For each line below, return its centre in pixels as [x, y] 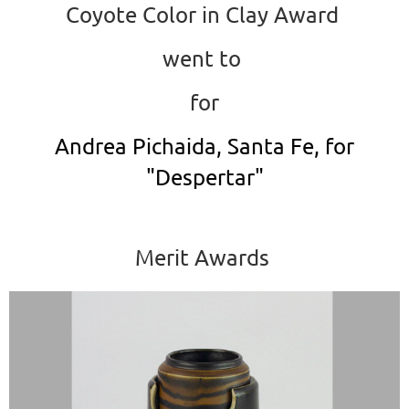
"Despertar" [204, 176]
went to [204, 58]
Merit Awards [204, 257]
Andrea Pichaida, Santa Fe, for [204, 145]
